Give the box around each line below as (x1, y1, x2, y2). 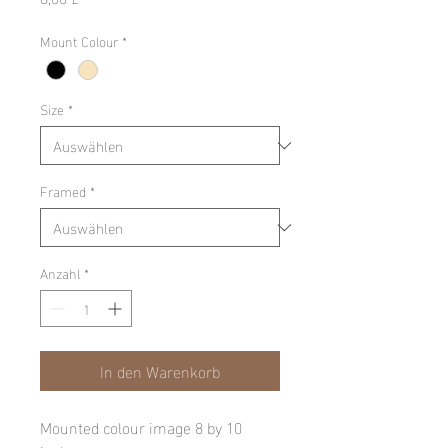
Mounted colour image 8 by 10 (40, 412, 242, 442)
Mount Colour (40, 27, 118, 53)
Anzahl (40, 260, 80, 286)
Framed (40, 178, 86, 204)
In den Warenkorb (100, 356, 220, 386)
